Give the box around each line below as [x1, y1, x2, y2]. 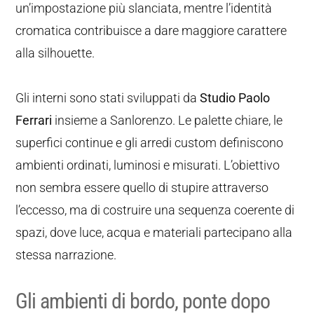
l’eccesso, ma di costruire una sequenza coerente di [15, 203, 295, 217]
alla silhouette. [15, 46, 95, 60]
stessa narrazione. [15, 247, 117, 262]
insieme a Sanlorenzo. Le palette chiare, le [52, 113, 283, 128]
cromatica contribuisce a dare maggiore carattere [15, 23, 287, 38]
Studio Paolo [200, 90, 271, 105]
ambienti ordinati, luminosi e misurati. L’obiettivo [15, 158, 280, 172]
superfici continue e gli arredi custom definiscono [15, 135, 284, 150]
